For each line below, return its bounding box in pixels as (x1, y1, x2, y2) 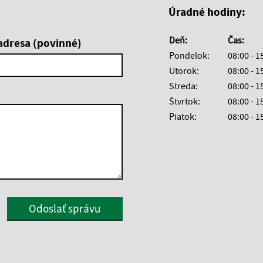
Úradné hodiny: (168, 4, 245, 19)
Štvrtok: (169, 95, 200, 107)
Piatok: (169, 110, 197, 122)
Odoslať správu (29, 201, 101, 215)
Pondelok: (169, 49, 210, 61)
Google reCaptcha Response (122, 197, 233, 210)
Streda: (169, 79, 198, 92)
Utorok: (169, 64, 199, 76)
